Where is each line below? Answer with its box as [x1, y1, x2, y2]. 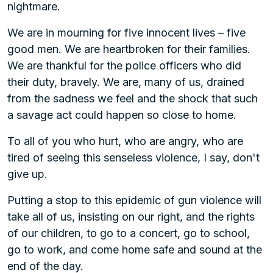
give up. [7, 168, 48, 180]
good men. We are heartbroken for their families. [7, 43, 250, 55]
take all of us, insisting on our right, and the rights [7, 210, 255, 223]
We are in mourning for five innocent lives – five [7, 26, 246, 39]
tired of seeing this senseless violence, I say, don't [7, 151, 260, 164]
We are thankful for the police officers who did [7, 59, 241, 72]
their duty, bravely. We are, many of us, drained [7, 76, 244, 88]
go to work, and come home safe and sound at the [7, 243, 262, 256]
